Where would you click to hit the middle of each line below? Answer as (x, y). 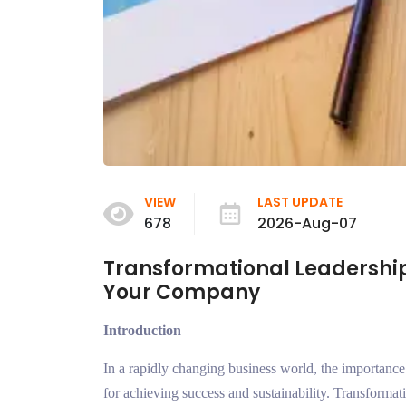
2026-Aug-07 (307, 224)
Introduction (142, 331)
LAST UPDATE (300, 203)
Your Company (182, 293)
